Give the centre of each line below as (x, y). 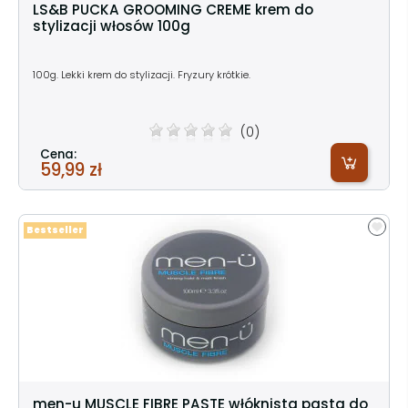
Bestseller (55, 229)
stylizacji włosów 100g (112, 25)
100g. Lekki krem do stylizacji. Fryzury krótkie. (143, 74)
